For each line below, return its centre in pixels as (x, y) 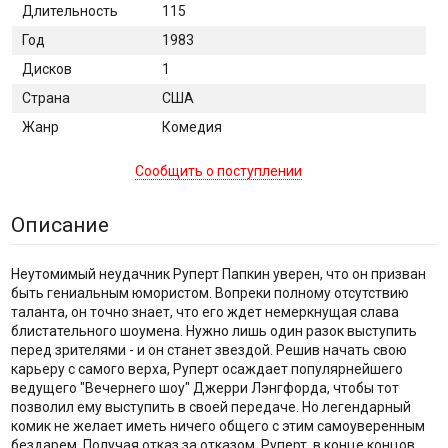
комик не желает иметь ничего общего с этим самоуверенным (217, 426)
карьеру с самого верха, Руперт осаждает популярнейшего (206, 369)
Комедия (191, 126)
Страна (45, 97)
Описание (59, 225)
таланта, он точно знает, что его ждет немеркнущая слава (204, 312)
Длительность (69, 10)
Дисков (46, 68)
